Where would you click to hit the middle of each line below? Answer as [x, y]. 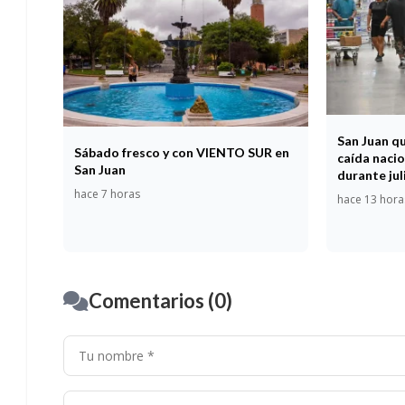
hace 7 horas [107, 193]
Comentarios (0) [160, 301]
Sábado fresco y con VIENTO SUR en [182, 152]
